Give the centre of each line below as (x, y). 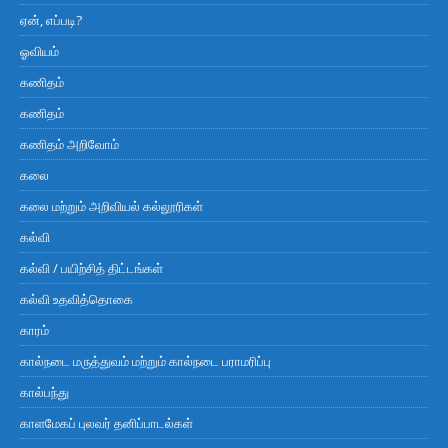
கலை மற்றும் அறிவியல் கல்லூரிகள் (111, 205)
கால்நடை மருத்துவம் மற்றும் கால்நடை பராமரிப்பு (145, 360)
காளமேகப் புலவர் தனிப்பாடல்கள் (106, 422)
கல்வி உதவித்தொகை (76, 298)
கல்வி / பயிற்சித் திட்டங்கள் (91, 267)
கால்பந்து (44, 391)
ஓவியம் (39, 50)
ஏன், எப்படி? (51, 19)
